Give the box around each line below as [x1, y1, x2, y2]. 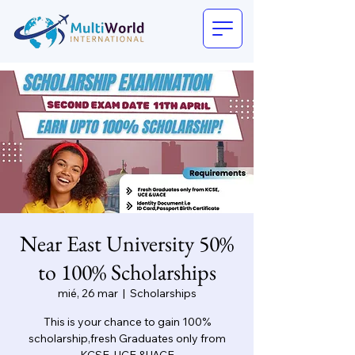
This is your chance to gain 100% [43, 315, 211, 329]
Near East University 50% [20, 229, 234, 258]
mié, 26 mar [57, 286, 118, 300]
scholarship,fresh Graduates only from [28, 331, 226, 345]
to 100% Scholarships [37, 258, 216, 286]
